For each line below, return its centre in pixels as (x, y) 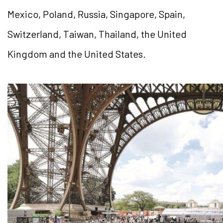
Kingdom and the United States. (77, 54)
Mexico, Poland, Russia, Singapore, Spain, (96, 14)
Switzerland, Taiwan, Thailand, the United (97, 34)
